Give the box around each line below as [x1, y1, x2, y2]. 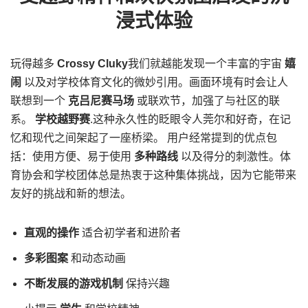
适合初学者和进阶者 [79, 226, 181, 239]
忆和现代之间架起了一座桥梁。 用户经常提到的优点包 [10, 131, 277, 144]
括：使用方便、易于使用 [10, 150, 134, 162]
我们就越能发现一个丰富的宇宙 [128, 57, 285, 69]
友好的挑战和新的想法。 [10, 187, 131, 199]
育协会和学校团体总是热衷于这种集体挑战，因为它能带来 [10, 168, 296, 181]
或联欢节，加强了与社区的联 [134, 94, 280, 107]
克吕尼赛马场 [68, 94, 134, 107]
